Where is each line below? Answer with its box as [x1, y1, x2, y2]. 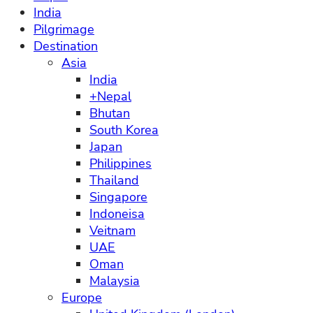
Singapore [89, 189, 147, 205]
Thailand [89, 172, 139, 189]
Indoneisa [89, 205, 145, 222]
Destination [34, 38, 98, 54]
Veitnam [89, 222, 136, 239]
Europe [61, 289, 102, 306]
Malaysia [89, 272, 140, 289]
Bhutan [89, 105, 130, 122]
